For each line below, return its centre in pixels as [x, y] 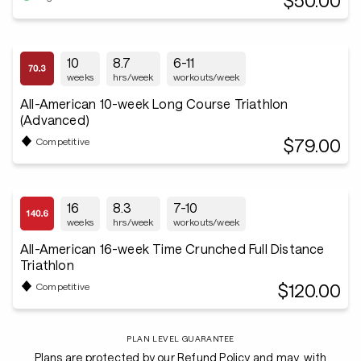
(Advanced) [55, 120]
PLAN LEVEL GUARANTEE [180, 338]
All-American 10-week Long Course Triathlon [155, 104]
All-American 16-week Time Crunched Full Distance [173, 249]
